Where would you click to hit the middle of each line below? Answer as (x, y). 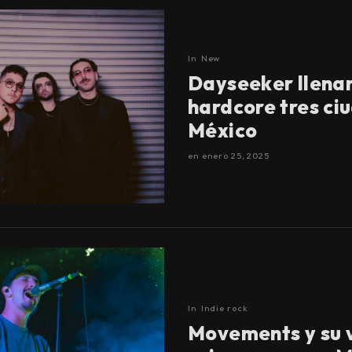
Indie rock (224, 308)
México (223, 131)
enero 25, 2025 (235, 156)
